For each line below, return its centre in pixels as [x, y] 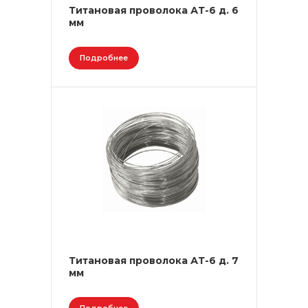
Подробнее [104, 58]
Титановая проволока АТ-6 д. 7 [154, 261]
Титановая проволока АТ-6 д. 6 [154, 10]
